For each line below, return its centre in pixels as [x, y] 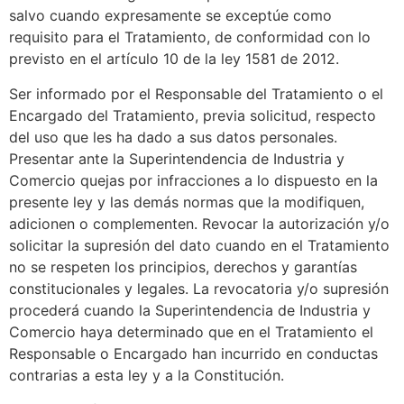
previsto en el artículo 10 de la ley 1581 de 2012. [174, 59]
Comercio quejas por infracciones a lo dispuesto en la [193, 180]
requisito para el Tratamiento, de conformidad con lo [190, 37]
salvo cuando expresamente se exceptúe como [170, 16]
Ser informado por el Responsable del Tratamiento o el [196, 93]
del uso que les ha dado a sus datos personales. [173, 137]
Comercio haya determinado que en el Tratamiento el [191, 331]
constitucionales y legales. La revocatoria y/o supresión [199, 288]
